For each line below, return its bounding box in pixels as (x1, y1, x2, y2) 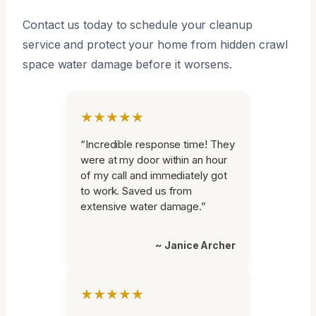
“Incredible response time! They (80, 137, 235, 151)
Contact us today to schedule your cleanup (23, 17, 253, 32)
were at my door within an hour (80, 152, 227, 166)
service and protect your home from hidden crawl (23, 37, 288, 51)
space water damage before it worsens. (23, 56, 233, 71)
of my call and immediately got (80, 168, 227, 182)
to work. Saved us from (80, 183, 193, 197)
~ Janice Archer (155, 238, 236, 251)
